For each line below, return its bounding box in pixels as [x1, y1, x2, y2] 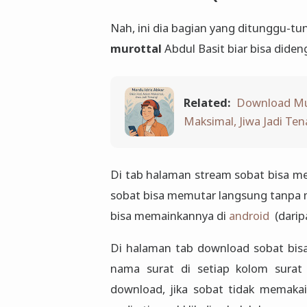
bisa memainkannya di [110, 208, 229, 224]
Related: [183, 95, 230, 111]
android [229, 208, 272, 224]
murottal [110, 40, 162, 57]
